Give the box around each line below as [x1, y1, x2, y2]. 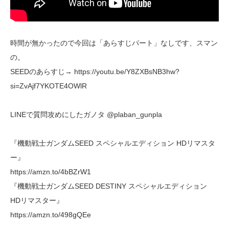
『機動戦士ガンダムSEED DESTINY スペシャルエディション [10, 181, 207, 190]
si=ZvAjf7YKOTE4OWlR [10, 81, 87, 90]
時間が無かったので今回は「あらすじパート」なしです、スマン [10, 38, 218, 47]
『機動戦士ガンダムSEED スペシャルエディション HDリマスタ [10, 139, 215, 147]
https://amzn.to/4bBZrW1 [10, 167, 91, 176]
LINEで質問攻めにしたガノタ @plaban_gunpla [10, 110, 162, 119]
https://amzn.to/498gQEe [10, 210, 91, 219]
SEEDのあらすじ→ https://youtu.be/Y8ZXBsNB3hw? [10, 67, 179, 76]
